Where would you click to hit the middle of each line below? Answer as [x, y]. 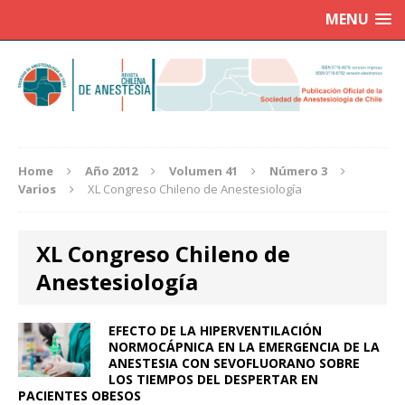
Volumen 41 [203, 171]
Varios [37, 189]
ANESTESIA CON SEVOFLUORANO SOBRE [234, 363]
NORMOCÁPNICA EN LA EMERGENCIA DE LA [244, 347]
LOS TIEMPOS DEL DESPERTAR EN [213, 380]
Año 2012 [111, 171]
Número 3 [298, 171]
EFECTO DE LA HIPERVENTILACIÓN [215, 331]
